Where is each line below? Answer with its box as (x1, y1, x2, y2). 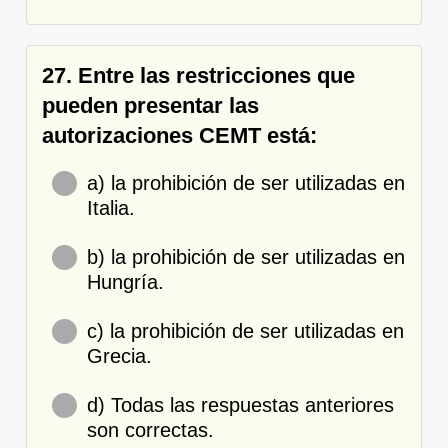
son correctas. (87, 418, 214, 441)
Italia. (87, 196, 135, 219)
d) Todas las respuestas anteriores (87, 393, 394, 416)
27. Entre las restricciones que (42, 62, 355, 88)
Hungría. (87, 270, 164, 293)
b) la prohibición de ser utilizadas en (87, 245, 405, 268)
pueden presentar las (42, 92, 259, 118)
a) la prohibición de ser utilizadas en (87, 171, 405, 194)
